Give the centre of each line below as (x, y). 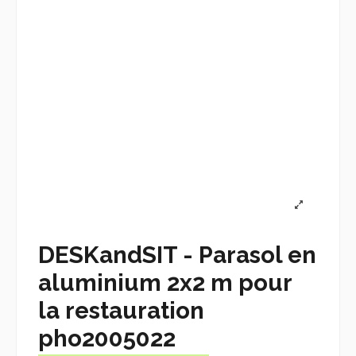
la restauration (121, 310)
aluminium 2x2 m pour (165, 282)
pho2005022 (107, 338)
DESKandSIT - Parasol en (177, 254)
